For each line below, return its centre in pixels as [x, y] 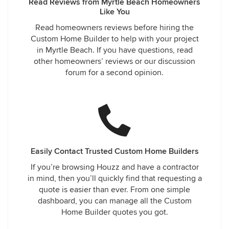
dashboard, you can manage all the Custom [114, 201]
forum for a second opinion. [114, 73]
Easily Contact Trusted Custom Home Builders [114, 151]
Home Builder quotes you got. [114, 212]
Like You [114, 12]
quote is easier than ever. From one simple [114, 190]
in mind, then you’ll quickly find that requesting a [114, 178]
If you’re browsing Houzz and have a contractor [114, 167]
